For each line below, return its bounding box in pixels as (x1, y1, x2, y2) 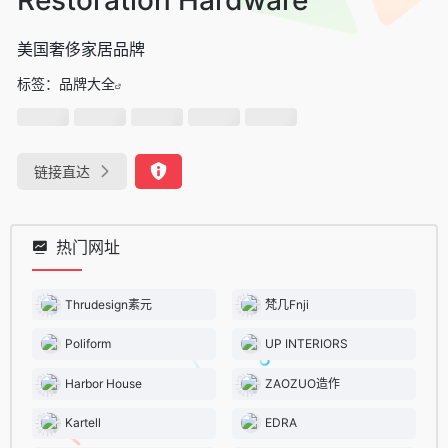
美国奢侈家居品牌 (17, 38, 145, 59)
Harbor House (65, 375, 142, 391)
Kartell (65, 415, 101, 431)
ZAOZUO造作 (265, 375, 340, 391)
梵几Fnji (265, 296, 309, 312)
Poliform (65, 336, 111, 352)
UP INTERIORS (265, 336, 348, 352)
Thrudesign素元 (65, 296, 152, 312)
